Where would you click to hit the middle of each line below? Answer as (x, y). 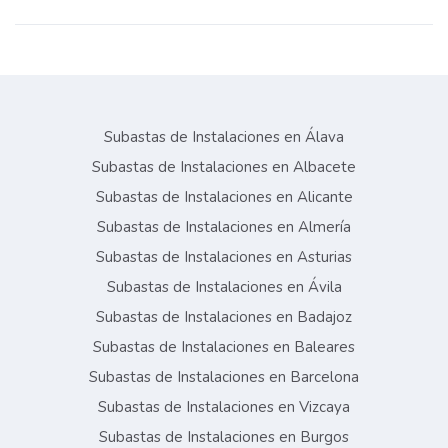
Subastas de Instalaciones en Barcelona (224, 377)
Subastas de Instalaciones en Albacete (224, 167)
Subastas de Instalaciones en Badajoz (224, 317)
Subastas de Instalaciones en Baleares (224, 347)
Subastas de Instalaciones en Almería (224, 227)
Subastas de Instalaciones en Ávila (224, 287)
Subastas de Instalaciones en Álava (224, 137)
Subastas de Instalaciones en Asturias (224, 257)
